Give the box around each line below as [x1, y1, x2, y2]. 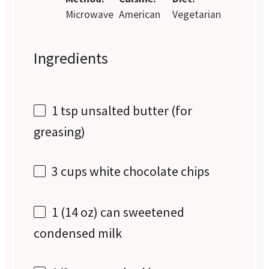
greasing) [34, 123, 86, 141]
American [118, 7, 160, 21]
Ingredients [34, 47, 109, 68]
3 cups [52, 163, 88, 180]
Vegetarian [172, 7, 221, 21]
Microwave [65, 7, 114, 21]
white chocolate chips [87, 163, 210, 180]
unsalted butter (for [78, 101, 193, 119]
